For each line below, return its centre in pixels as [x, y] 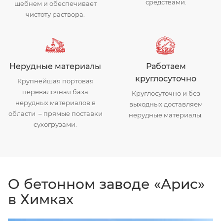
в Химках [41, 199]
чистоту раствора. [55, 14]
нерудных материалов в [55, 102]
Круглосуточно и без [166, 93]
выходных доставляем [166, 104]
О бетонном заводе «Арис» [106, 184]
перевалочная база [55, 92]
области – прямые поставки [55, 113]
